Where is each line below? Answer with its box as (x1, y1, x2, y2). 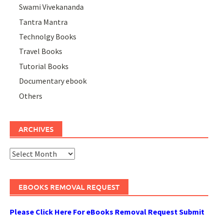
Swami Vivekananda (19, 2, 84, 12)
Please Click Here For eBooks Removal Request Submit (10, 206, 204, 217)
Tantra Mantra (19, 17, 68, 27)
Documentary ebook (19, 76, 87, 86)
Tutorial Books (19, 61, 69, 71)
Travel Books (19, 46, 63, 56)
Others (19, 91, 43, 101)
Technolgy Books (19, 32, 77, 42)
